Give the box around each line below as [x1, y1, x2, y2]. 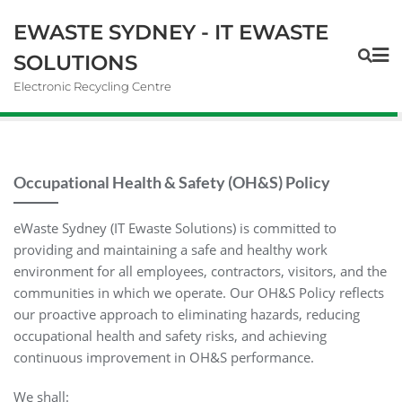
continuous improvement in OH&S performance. [13, 348, 314, 366]
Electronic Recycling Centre [13, 79, 171, 93]
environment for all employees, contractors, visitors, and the [13, 262, 387, 280]
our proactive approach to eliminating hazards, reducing [13, 305, 360, 323]
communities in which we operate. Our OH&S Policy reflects [13, 284, 384, 301]
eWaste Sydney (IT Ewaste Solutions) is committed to [13, 219, 336, 237]
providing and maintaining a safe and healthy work [13, 240, 328, 258]
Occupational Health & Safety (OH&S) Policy [13, 172, 330, 192]
